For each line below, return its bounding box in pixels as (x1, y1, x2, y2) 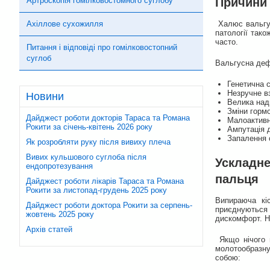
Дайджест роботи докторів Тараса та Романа (26, 113, 190, 122)
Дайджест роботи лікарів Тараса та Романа (26, 177, 184, 186)
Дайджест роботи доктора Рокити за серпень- (26, 201, 192, 210)
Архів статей (26, 225, 72, 234)
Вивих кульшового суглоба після (26, 152, 146, 162)
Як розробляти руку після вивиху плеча (26, 137, 171, 146)
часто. (215, 37, 238, 46)
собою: (215, 253, 240, 262)
